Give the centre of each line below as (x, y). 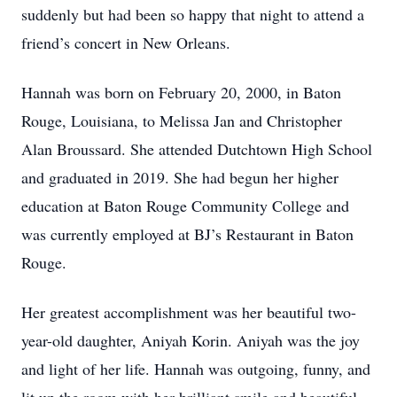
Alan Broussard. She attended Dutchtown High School (197, 149)
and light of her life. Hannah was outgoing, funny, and (196, 369)
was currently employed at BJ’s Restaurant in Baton (187, 234)
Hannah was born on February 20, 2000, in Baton (181, 92)
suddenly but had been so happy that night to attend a (193, 14)
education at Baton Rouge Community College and (185, 206)
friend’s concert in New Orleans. (126, 43)
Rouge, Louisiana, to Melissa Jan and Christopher (182, 121)
